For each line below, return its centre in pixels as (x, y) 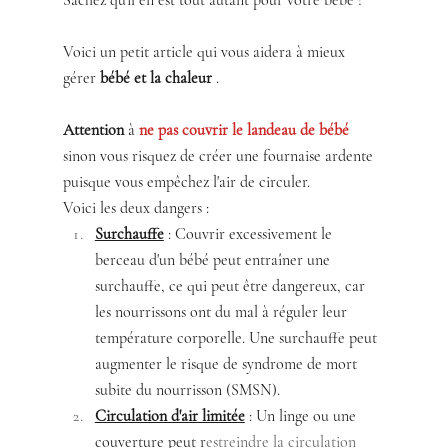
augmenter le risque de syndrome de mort (227, 364)
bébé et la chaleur (155, 78)
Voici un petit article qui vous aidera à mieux (205, 52)
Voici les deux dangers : (135, 208)
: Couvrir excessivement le (249, 234)
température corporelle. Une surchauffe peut (237, 338)
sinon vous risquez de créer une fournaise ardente (219, 156)
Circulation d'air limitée (169, 416)
